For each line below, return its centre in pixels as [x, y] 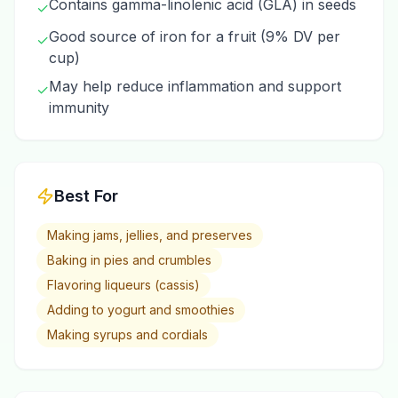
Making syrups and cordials [127, 334]
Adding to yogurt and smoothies [141, 310]
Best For [86, 196]
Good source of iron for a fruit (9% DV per [195, 36]
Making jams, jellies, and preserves [150, 235]
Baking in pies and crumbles [129, 260]
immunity [79, 107]
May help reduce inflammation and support [195, 86]
